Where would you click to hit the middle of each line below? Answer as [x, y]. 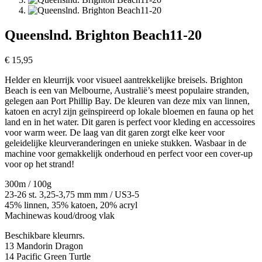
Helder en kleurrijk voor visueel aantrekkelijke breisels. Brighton [124, 80]
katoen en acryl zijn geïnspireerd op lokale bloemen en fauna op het [129, 112]
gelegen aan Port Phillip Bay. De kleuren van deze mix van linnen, [127, 101]
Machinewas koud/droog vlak [60, 216]
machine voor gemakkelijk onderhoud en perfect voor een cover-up [129, 154]
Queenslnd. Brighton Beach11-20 [103, 35]
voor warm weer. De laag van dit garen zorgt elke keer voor [115, 133]
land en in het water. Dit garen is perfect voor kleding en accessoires [130, 122]
